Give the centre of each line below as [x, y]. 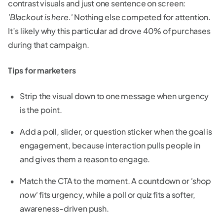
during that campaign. [49, 44]
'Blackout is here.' [40, 17]
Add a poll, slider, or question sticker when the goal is [116, 131]
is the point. [41, 110]
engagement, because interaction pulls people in [110, 145]
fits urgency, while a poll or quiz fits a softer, [117, 194]
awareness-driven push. [64, 208]
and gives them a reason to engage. [85, 159]
